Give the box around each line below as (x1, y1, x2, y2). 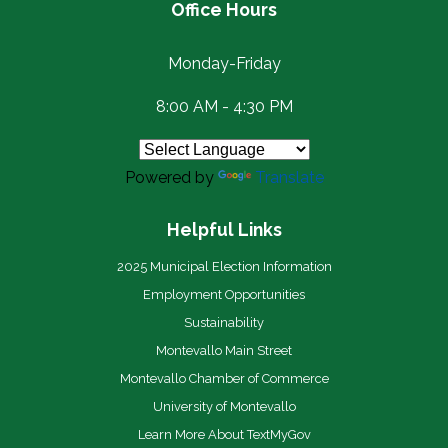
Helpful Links (166, 218, 282, 240)
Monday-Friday (167, 53, 281, 73)
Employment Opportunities (143, 286, 305, 302)
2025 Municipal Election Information (116, 258, 332, 274)
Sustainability (184, 314, 264, 330)
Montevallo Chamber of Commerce (119, 370, 329, 386)
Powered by (124, 167, 218, 187)
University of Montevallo (152, 398, 296, 414)
